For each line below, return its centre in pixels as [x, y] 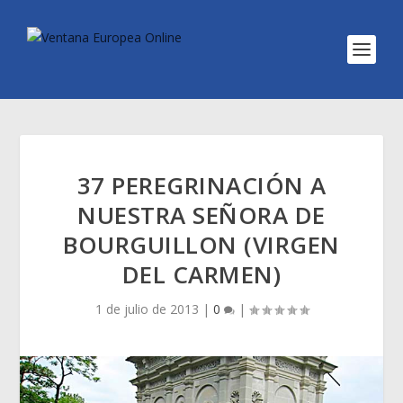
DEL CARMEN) [201, 274]
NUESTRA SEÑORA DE [201, 215]
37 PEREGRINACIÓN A [201, 185]
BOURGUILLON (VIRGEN [201, 245]
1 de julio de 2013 [147, 309]
